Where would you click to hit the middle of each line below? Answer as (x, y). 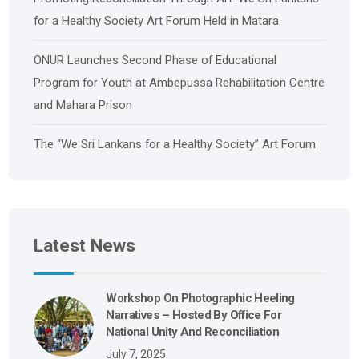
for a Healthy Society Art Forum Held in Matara (157, 21)
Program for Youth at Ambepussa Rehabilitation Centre (179, 83)
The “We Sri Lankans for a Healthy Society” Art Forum (175, 145)
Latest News (85, 246)
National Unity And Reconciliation (193, 332)
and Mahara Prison (83, 105)
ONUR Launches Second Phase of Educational (155, 61)
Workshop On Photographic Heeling (200, 298)
